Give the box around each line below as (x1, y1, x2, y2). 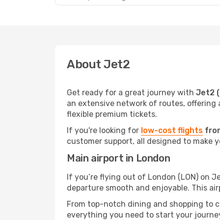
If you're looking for (67, 126, 141, 135)
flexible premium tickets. (67, 110, 157, 119)
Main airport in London (67, 152, 170, 164)
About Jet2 (67, 57, 130, 71)
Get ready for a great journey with (67, 88, 196, 97)
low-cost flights (141, 126, 203, 135)
